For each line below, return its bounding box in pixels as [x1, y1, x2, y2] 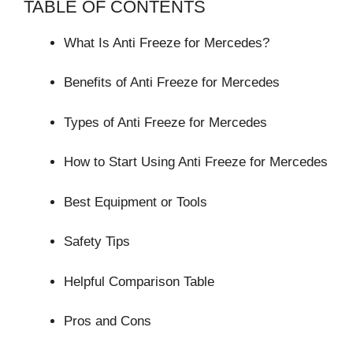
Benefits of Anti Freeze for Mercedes [64, 75, 280, 91]
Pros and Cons [64, 314, 151, 329]
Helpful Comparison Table [64, 273, 214, 289]
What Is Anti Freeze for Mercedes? [64, 35, 269, 50]
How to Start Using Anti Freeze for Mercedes [64, 154, 328, 170]
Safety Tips [64, 234, 130, 250]
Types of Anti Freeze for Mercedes [64, 114, 267, 130]
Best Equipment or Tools [64, 194, 207, 210]
